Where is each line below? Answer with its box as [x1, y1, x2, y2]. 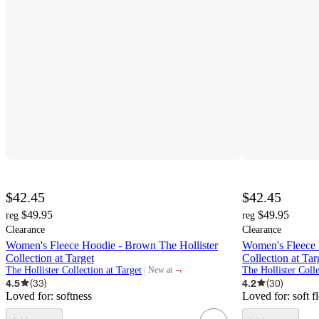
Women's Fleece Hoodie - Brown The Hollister [6, 239, 218, 251]
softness [56, 289, 92, 302]
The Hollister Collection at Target [6, 264, 142, 276]
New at [148, 265, 172, 276]
